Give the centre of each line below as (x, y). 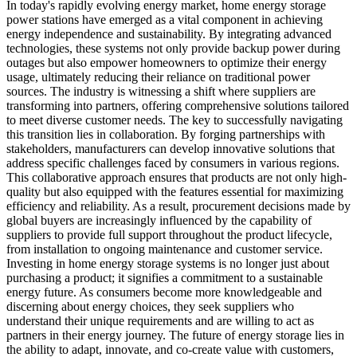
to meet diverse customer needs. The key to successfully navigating (175, 120)
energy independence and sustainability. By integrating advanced (169, 34)
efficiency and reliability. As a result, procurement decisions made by (178, 206)
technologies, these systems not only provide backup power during (173, 49)
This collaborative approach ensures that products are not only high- (177, 178)
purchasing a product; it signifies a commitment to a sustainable (165, 278)
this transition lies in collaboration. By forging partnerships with (166, 135)
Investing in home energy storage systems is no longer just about (168, 264)
